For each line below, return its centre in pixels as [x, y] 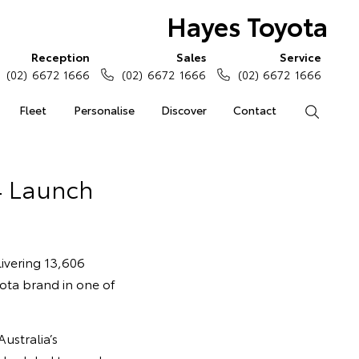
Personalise [104, 110]
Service [301, 57]
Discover [184, 110]
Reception [61, 57]
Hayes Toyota [247, 25]
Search [337, 110]
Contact [255, 110]
